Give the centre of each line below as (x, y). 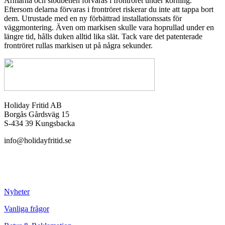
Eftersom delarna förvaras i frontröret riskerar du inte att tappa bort (109, 10)
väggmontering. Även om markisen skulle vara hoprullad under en (109, 28)
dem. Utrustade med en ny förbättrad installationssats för (93, 19)
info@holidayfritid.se (38, 141)
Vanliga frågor (27, 209)
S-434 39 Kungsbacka (39, 124)
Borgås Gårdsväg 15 (37, 115)
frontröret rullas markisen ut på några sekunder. (78, 46)
